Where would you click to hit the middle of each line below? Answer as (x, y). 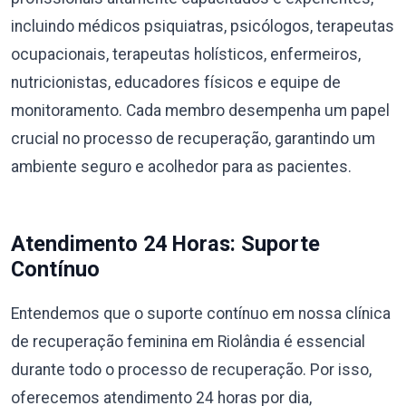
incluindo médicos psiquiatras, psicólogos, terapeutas (203, 26)
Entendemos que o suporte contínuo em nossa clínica (201, 313)
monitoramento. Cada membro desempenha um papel (200, 110)
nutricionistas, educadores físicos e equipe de (176, 82)
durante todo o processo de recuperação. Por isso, (191, 369)
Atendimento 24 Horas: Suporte (165, 243)
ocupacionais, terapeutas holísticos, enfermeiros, (186, 54)
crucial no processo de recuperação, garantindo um (193, 138)
